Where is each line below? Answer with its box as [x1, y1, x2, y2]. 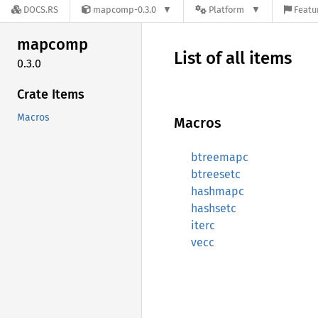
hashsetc [191, 202, 236, 215]
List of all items [174, 48, 292, 68]
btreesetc [191, 168, 241, 181]
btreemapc [191, 150, 248, 164]
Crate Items [17, 86, 84, 102]
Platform [209, 4, 245, 16]
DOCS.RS [23, 4, 58, 16]
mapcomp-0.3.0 [93, 4, 156, 16]
